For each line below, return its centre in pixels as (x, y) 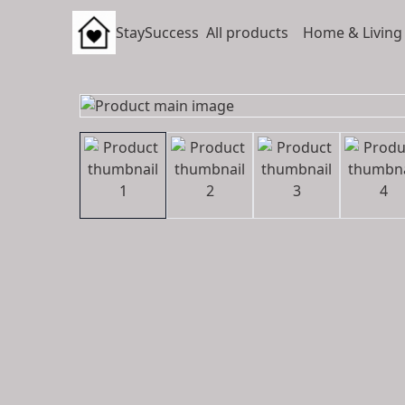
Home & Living (353, 33)
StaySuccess (157, 33)
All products (247, 33)
